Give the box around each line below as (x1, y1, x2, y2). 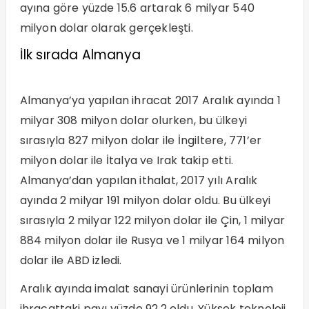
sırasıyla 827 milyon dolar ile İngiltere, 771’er (19, 132, 262, 148)
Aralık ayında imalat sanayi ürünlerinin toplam (19, 280, 273, 297)
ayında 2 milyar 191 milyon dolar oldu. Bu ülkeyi (19, 192, 271, 208)
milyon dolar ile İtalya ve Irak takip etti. (19, 152, 234, 168)
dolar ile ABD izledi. (19, 252, 122, 268)
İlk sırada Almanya (19, 45, 141, 64)
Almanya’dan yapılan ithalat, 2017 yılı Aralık (19, 172, 258, 188)
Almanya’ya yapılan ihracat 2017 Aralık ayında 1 (19, 92, 281, 108)
